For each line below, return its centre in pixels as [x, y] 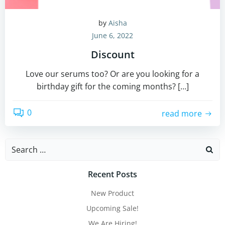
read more [182, 113]
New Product [113, 193]
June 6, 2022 [113, 35]
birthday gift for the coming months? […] [113, 86]
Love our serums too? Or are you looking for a [113, 74]
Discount [113, 54]
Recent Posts [113, 174]
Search [18, 145]
